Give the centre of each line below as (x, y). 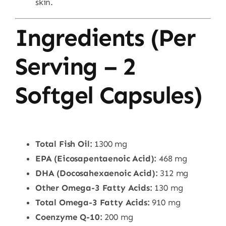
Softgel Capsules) (108, 95)
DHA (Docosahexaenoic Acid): (96, 173)
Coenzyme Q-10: (69, 217)
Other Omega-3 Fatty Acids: (94, 187)
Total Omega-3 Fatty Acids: (92, 202)
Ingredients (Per (105, 38)
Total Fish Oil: (64, 144)
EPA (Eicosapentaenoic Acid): (96, 158)
